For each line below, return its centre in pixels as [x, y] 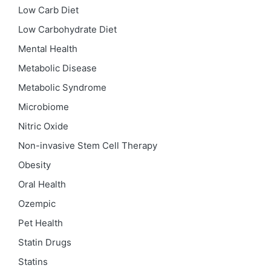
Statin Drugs [45, 242]
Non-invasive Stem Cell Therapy [88, 145]
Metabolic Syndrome [62, 87]
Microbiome [44, 107]
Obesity [34, 165]
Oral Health [42, 184]
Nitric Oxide [43, 126]
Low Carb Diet [48, 10]
